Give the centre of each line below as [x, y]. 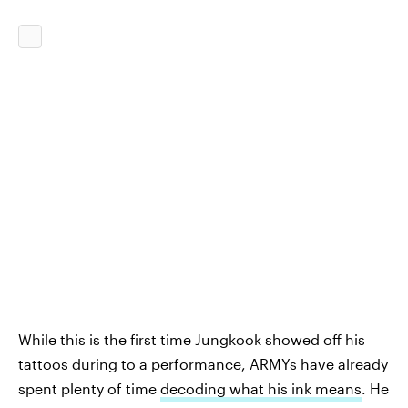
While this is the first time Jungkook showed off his [192, 339]
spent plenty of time [89, 388]
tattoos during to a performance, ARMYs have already [203, 364]
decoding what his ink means [261, 388]
